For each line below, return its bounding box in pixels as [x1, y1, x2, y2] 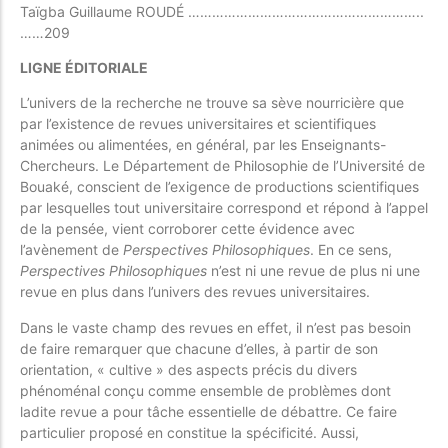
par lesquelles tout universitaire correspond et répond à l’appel [20, 199, 428, 217]
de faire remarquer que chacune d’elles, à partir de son [20, 339, 378, 357]
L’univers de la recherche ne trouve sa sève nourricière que [20, 94, 404, 112]
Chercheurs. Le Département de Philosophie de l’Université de [20, 157, 425, 175]
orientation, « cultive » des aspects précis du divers [20, 360, 357, 378]
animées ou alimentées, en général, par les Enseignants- [20, 136, 386, 154]
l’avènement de [20, 241, 123, 259]
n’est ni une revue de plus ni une [207, 262, 420, 280]
